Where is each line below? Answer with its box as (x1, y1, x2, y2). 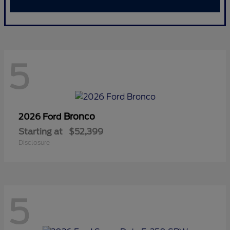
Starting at (18, 126, 63, 137)
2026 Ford (18, 111, 64, 122)
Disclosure (18, 138, 50, 146)
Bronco (64, 111, 95, 122)
